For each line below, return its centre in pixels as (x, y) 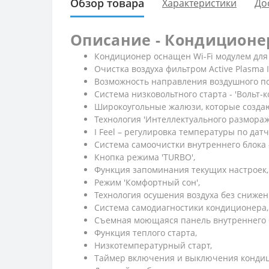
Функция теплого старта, (146, 232)
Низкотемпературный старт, (153, 245)
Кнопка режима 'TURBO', (145, 157)
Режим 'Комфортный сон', (147, 182)
